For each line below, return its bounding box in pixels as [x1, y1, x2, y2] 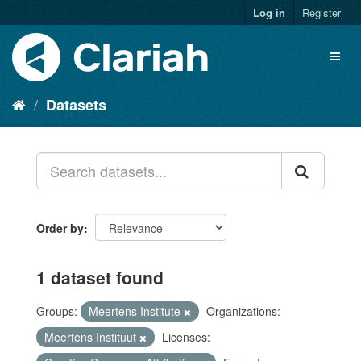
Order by [36, 220, 84, 236]
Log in [253, 5, 285, 20]
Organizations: [206, 303, 280, 319]
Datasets [46, 94, 106, 115]
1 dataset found [36, 265, 164, 289]
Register [302, 5, 341, 20]
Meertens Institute [89, 303, 184, 319]
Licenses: [162, 329, 210, 345]
